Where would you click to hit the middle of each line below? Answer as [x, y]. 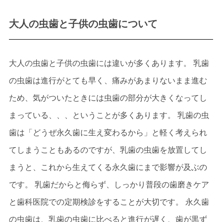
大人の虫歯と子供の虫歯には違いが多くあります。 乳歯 [109, 63]
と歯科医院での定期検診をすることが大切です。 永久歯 [109, 202]
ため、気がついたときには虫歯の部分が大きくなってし [108, 98]
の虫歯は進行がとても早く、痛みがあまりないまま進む [108, 80]
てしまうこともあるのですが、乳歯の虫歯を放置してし [108, 150]
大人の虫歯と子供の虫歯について [83, 24]
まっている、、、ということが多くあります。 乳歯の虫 [109, 115]
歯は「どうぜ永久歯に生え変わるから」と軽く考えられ [108, 132]
